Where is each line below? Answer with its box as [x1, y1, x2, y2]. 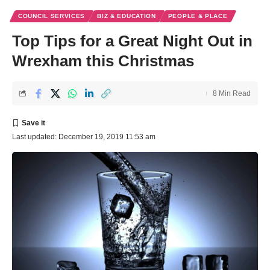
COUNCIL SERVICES [18, 13, 86, 20]
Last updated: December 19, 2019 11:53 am [12, 133, 155, 142]
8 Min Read [213, 89, 251, 98]
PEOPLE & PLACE [168, 13, 228, 20]
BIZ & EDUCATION [97, 13, 156, 20]
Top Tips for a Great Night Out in [12, 32, 253, 51]
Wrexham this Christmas [12, 52, 194, 71]
